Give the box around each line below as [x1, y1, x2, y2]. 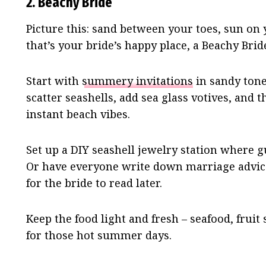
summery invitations [82, 74, 193, 88]
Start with [26, 74, 82, 88]
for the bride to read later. [26, 176, 162, 191]
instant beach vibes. [26, 107, 130, 122]
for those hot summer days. [26, 228, 172, 243]
